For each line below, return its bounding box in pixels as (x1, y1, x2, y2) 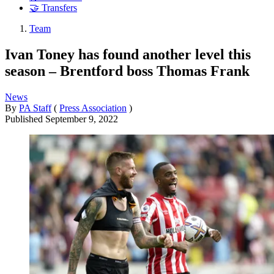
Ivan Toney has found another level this (5, 46, 251, 62)
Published (5, 113, 45, 124)
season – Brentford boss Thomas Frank (5, 62, 250, 79)
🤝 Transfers (29, 2, 77, 13)
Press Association (59, 102, 127, 113)
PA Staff (19, 102, 51, 113)
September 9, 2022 (45, 113, 118, 124)
